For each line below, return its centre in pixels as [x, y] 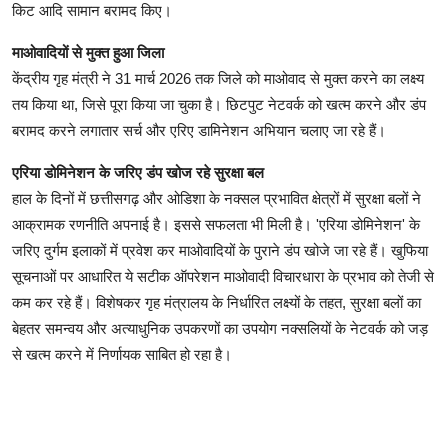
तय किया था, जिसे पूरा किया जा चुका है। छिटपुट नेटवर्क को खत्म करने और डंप [219, 105]
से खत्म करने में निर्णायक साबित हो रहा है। [122, 355]
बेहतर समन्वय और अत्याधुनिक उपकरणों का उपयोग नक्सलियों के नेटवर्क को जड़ [220, 329]
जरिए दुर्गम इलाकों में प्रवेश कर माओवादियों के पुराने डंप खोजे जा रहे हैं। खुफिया [220, 251]
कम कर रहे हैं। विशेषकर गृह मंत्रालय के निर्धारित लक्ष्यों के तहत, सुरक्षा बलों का [216, 303]
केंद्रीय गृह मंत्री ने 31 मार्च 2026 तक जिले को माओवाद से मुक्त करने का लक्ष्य [218, 79]
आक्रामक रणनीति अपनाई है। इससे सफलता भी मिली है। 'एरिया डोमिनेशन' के [216, 225]
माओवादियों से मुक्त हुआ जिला [88, 53]
